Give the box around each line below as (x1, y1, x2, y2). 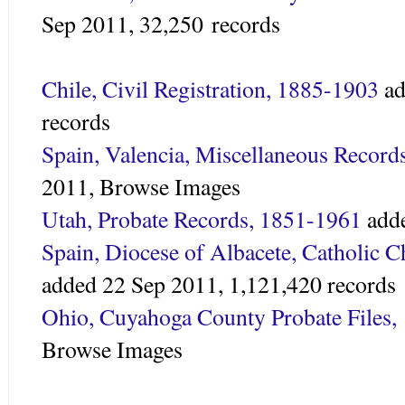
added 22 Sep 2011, (42, 268, 229, 299)
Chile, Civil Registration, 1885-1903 (42, 72, 379, 104)
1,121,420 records (229, 268, 396, 299)
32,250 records (139, 7, 280, 39)
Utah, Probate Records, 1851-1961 (42, 202, 362, 234)
